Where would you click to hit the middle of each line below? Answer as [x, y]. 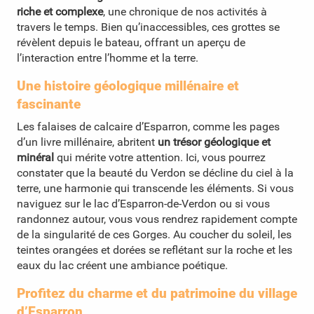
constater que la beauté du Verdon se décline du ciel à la [155, 172]
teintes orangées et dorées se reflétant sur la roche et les [155, 250]
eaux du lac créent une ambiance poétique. [122, 265]
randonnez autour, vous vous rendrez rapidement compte [157, 219]
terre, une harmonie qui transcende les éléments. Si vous [155, 188]
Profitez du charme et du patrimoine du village [157, 293]
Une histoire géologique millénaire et [128, 86]
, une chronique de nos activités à [185, 11]
